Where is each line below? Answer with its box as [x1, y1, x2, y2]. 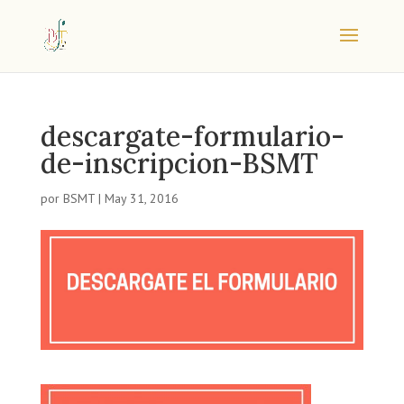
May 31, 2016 [104, 190, 179, 207]
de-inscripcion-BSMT [40, 146, 318, 180]
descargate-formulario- [40, 119, 344, 153]
